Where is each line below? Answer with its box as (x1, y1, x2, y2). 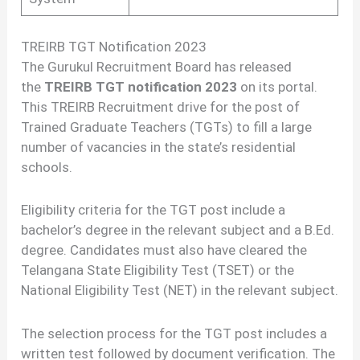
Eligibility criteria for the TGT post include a (21, 202, 286, 219)
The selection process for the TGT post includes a (21, 325, 328, 342)
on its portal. (237, 78, 318, 95)
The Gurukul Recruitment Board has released (21, 58, 292, 75)
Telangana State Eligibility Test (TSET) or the (21, 262, 295, 279)
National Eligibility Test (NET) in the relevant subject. (21, 282, 339, 299)
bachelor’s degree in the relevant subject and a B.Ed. (21, 222, 335, 239)
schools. (21, 158, 73, 175)
